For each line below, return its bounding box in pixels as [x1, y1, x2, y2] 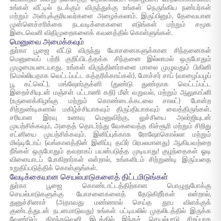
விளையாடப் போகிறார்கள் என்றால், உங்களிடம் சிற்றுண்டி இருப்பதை [10, 156, 211, 163]
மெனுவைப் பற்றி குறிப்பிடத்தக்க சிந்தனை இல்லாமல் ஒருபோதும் [10, 56, 211, 63]
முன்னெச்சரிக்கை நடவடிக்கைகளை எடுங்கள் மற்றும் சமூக [10, 21, 211, 28]
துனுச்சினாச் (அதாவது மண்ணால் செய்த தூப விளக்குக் [10, 199, 211, 206]
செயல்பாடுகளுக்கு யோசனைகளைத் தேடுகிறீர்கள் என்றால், [10, 191, 211, 198]
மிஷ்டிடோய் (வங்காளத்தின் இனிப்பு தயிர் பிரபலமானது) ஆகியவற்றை [10, 140, 211, 147]
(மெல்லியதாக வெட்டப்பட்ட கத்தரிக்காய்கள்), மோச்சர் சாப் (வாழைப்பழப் [10, 73, 211, 79]
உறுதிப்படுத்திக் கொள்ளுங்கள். [10, 165, 98, 172]
